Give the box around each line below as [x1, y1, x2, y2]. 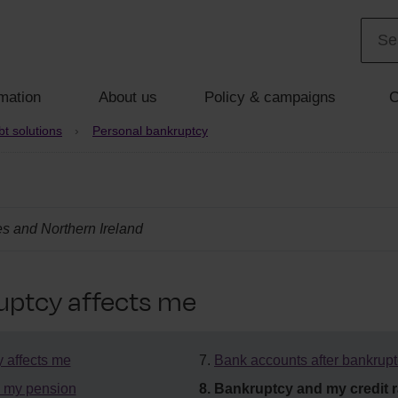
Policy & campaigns [204, 89, 336, 105]
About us [99, 89, 157, 105]
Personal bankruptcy [92, 123, 208, 138]
